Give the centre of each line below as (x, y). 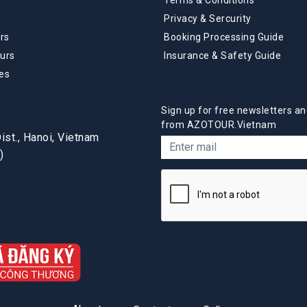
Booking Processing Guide (224, 37)
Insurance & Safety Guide (222, 55)
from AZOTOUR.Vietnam (219, 124)
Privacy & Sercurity (208, 18)
